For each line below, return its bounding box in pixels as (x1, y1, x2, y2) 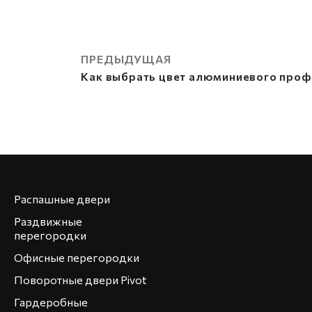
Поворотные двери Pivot (14, 273, 146, 287)
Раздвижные (14, 214, 82, 228)
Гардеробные (14, 295, 88, 309)
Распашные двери (14, 192, 110, 206)
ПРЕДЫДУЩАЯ (81, 52, 171, 66)
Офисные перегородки (14, 251, 139, 265)
